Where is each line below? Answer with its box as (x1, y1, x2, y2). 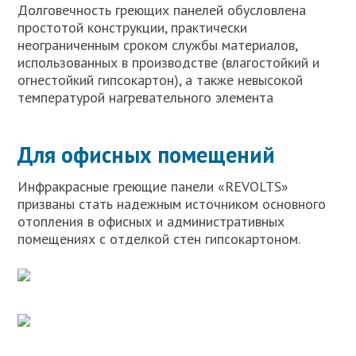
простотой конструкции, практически (17, 18, 248, 37)
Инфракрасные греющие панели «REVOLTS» (17, 177, 289, 196)
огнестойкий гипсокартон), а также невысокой (17, 71, 304, 90)
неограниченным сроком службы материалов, (17, 36, 298, 55)
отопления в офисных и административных (17, 212, 285, 231)
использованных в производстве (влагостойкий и (17, 53, 320, 72)
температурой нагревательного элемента (17, 88, 274, 107)
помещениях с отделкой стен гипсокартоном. (17, 230, 301, 249)
